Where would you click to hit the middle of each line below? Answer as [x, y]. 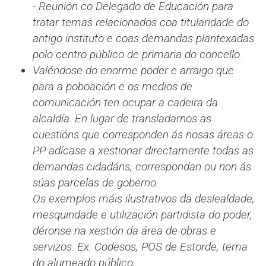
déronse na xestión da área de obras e [124, 231]
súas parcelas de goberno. [96, 183]
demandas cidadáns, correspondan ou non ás [142, 167]
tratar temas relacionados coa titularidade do [141, 23]
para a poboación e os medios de [113, 87]
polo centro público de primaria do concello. [137, 55]
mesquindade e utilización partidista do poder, [142, 215]
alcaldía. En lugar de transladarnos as [122, 119]
